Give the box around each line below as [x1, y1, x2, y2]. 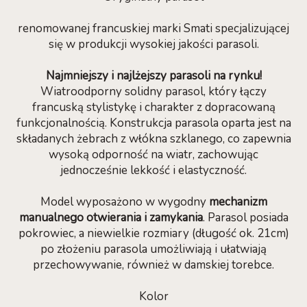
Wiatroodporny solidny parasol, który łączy [40, 84, 267, 99]
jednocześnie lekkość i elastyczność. [60, 162, 247, 178]
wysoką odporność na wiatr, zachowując [49, 147, 258, 162]
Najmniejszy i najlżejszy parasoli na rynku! [45, 68, 262, 84]
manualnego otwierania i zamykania [19, 210, 203, 225]
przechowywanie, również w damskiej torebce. [33, 257, 274, 273]
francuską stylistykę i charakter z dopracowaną [32, 99, 275, 115]
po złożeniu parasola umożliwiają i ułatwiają [40, 241, 267, 257]
